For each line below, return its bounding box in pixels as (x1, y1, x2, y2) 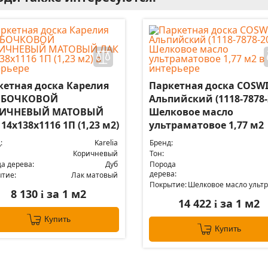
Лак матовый (71, 170, 118, 180)
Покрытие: (149, 179, 187, 190)
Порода (149, 159, 176, 169)
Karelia (95, 138, 118, 148)
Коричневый (73, 148, 118, 159)
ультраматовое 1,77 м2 (148, 118, 264, 132)
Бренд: (149, 138, 173, 148)
